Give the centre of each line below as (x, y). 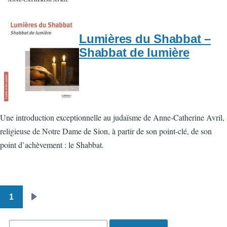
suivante (50, 217)
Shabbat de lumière (134, 52)
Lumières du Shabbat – (145, 39)
